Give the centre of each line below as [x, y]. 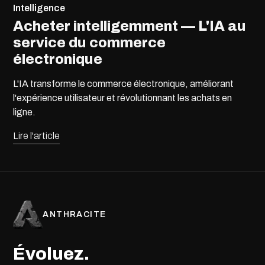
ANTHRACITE [75, 215]
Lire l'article [37, 136]
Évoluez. [51, 254]
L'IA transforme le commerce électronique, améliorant [124, 84]
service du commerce [90, 43]
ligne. [25, 112]
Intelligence [39, 8]
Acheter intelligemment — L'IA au [130, 26]
